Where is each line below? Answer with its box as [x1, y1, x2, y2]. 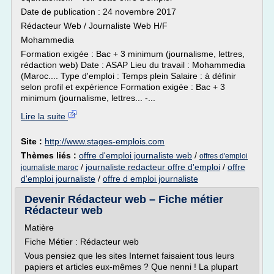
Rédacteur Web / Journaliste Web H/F [21, 21, 175, 31]
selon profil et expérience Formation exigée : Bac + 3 [21, 82, 225, 92]
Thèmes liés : [21, 150, 79, 160]
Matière [24, 223, 54, 232]
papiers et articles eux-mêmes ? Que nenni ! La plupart [24, 262, 238, 272]
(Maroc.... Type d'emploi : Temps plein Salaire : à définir [21, 71, 236, 81]
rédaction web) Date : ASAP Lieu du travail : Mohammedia [21, 60, 245, 70]
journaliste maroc [21, 163, 78, 172]
